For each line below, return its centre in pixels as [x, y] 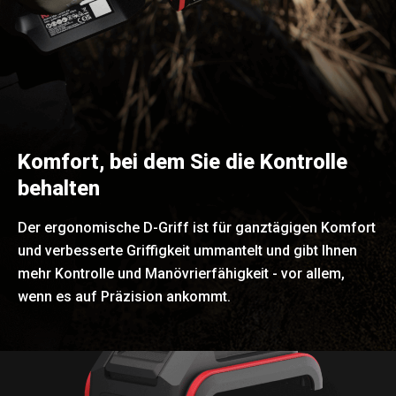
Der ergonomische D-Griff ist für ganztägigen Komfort [197, 228]
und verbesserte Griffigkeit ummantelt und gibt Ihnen [187, 251]
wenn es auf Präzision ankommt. [124, 297]
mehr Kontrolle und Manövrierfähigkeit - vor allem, [181, 274]
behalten [59, 189]
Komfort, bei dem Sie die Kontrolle [183, 162]
